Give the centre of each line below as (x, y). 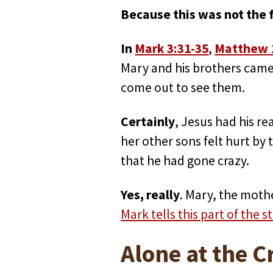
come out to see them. (183, 88)
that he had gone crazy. (185, 161)
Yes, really (151, 195)
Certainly (148, 122)
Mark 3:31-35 (172, 49)
